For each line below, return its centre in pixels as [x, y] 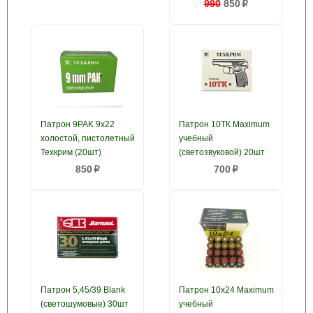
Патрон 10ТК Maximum [224, 124]
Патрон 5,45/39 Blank [83, 290]
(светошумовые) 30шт [85, 304]
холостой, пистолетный [88, 138]
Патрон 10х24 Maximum [226, 290]
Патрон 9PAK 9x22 [78, 124]
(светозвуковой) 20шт [222, 152]
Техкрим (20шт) [71, 152]
